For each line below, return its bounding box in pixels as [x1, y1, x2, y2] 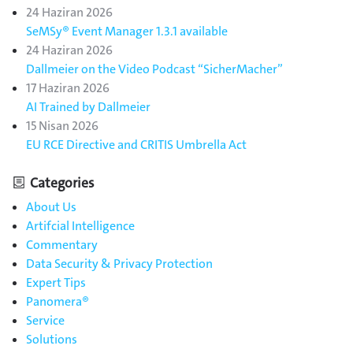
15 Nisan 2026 [26, 117, 98, 135]
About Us [26, 199, 76, 216]
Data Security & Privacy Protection [26, 255, 213, 273]
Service [26, 312, 65, 329]
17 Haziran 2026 [26, 80, 110, 97]
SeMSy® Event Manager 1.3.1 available [26, 23, 228, 40]
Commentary [26, 236, 98, 254]
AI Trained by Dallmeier [26, 98, 150, 116]
